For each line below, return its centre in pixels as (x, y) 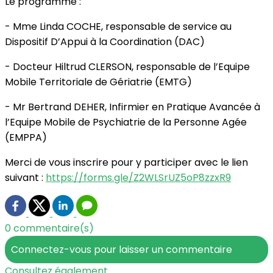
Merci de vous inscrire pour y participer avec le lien (126, 163)
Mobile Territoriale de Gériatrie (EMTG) (98, 82)
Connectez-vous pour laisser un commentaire (122, 250)
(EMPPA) (26, 138)
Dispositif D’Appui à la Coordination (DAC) (105, 42)
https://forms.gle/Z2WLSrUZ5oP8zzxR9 (138, 178)
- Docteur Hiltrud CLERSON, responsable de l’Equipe (127, 67)
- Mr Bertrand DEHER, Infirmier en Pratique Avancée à (133, 107)
